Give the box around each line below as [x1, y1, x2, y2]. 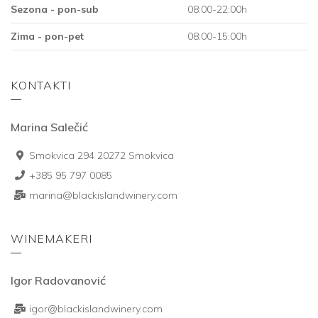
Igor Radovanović [11, 273, 106, 287]
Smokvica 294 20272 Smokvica [29, 148, 174, 162]
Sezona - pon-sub [11, 2, 99, 16]
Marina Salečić [11, 119, 88, 134]
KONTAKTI [11, 77, 71, 92]
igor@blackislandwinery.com [29, 302, 163, 315]
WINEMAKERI [11, 231, 92, 246]
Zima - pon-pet [11, 29, 84, 43]
